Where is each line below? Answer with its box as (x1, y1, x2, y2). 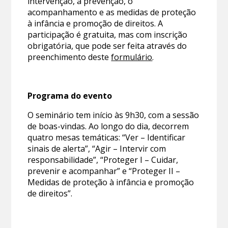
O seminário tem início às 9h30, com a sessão (27, 109, 199, 121)
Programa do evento (27, 90, 112, 101)
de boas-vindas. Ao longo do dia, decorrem (27, 120, 189, 132)
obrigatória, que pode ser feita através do (27, 40, 187, 51)
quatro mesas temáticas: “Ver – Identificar (27, 131, 186, 143)
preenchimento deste (27, 51, 111, 63)
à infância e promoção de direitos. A (27, 17, 163, 29)
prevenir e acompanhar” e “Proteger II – (27, 165, 181, 177)
